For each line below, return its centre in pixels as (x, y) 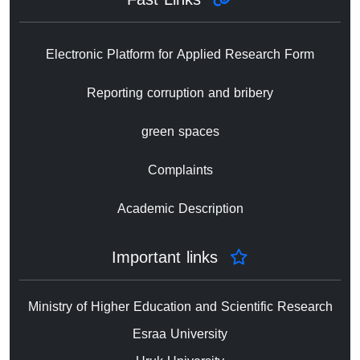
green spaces (180, 131)
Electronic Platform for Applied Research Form (180, 54)
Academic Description (180, 208)
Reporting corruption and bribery (180, 92)
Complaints (180, 170)
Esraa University (180, 333)
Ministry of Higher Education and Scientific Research (180, 306)
